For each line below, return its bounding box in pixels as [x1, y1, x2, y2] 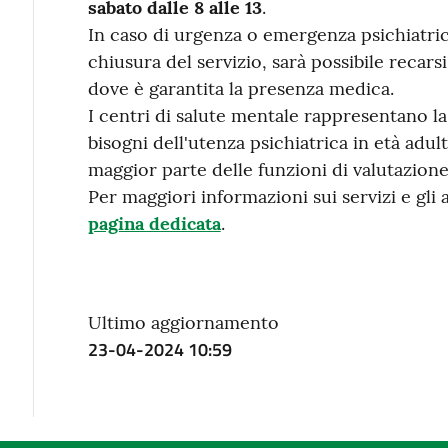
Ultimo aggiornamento [87, 311, 279, 334]
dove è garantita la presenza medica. [87, 77, 394, 100]
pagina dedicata [87, 212, 221, 235]
